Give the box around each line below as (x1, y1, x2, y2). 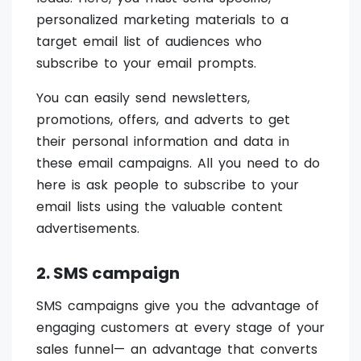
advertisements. (36, 219, 139, 239)
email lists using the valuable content (36, 197, 283, 217)
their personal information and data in (36, 132, 289, 151)
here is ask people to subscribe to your (36, 176, 299, 195)
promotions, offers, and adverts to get (36, 110, 290, 130)
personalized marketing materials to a (36, 10, 288, 30)
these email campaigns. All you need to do (36, 154, 320, 173)
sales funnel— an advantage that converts (36, 340, 317, 359)
